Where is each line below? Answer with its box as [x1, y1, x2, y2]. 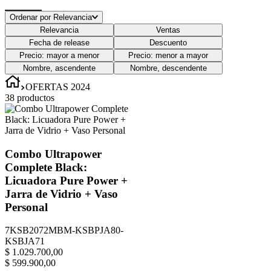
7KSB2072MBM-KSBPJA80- [5, 225, 123, 236]
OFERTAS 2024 [25, 81, 90, 92]
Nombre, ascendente [23, 63, 96, 73]
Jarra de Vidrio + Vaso [5, 187, 118, 200]
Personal [5, 200, 48, 214]
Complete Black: [5, 160, 87, 174]
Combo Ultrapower [5, 147, 102, 160]
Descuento [149, 38, 187, 47]
